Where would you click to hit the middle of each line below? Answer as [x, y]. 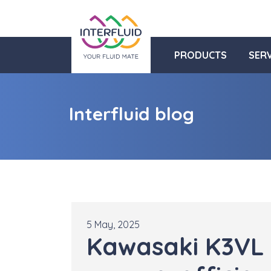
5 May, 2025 [113, 225]
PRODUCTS [200, 55]
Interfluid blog [132, 114]
